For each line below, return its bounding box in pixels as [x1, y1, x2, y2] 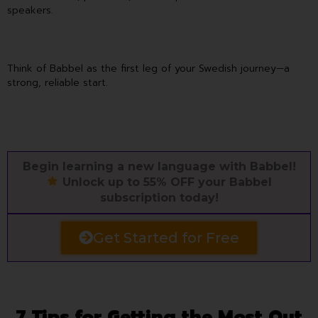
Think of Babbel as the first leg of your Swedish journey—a [7, 61, 290, 77]
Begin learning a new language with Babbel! [22, 160, 296, 174]
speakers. [7, 2, 53, 18]
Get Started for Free [93, 229, 239, 247]
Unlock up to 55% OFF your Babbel [59, 175, 273, 190]
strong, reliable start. [7, 75, 108, 91]
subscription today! [99, 191, 219, 205]
